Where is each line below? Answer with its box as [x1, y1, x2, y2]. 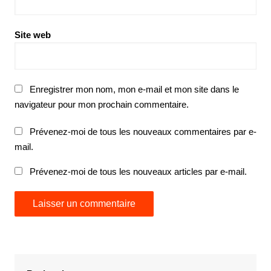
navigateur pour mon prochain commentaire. [14, 99, 189, 110]
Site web [14, 30, 51, 41]
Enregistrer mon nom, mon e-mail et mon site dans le [29, 84, 239, 95]
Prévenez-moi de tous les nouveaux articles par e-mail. [29, 166, 247, 177]
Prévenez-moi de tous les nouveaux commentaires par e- [29, 126, 256, 137]
